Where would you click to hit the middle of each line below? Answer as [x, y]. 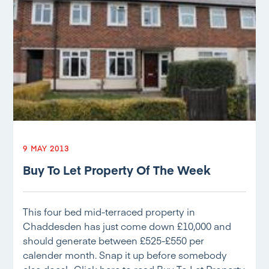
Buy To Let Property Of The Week [117, 170]
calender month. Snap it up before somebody [125, 255]
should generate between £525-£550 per [114, 240]
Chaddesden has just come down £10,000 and [127, 226]
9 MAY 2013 [46, 148]
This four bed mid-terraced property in [109, 211]
